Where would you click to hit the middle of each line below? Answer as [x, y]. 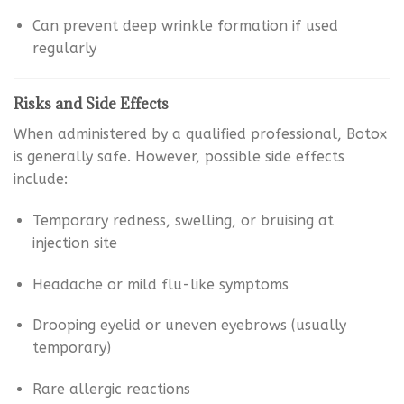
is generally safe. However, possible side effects [179, 156]
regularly [64, 49]
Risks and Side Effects [91, 103]
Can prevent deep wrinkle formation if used [185, 26]
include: [41, 179]
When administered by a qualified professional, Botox [200, 133]
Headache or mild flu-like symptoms [160, 284]
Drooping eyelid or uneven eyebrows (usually [189, 326]
